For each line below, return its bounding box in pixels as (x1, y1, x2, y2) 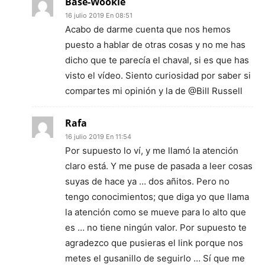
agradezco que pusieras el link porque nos (65, 237, 243, 248)
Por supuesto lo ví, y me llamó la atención (65, 145, 238, 156)
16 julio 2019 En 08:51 (65, 11, 132, 20)
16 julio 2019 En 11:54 (65, 132, 131, 141)
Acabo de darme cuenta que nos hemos (65, 24, 231, 35)
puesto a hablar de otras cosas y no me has (65, 39, 245, 50)
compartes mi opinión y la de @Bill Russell (65, 85, 243, 96)
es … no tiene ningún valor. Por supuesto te (65, 222, 247, 233)
